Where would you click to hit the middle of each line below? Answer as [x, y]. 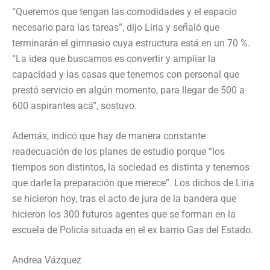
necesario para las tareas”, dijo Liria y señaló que [116, 27]
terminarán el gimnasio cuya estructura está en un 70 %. [131, 43]
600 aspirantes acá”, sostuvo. [74, 105]
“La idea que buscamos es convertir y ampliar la [114, 58]
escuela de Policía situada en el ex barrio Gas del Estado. [133, 230]
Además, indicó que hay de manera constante [109, 136]
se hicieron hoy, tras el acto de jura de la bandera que [124, 198]
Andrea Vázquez [47, 260]
